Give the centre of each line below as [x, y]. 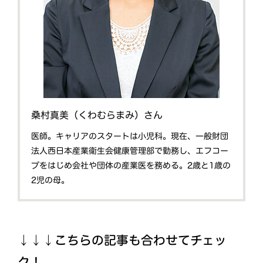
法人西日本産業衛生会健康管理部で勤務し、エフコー [130, 151]
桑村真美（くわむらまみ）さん [97, 115]
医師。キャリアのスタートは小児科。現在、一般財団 [130, 136]
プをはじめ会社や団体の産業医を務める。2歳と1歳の [131, 165]
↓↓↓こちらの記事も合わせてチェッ [122, 240]
